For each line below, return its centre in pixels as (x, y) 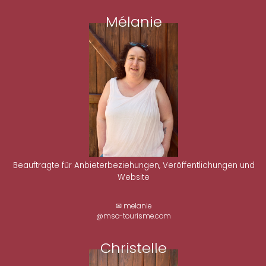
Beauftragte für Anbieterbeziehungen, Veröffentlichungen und (134, 165)
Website (134, 177)
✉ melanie (134, 206)
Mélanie (134, 21)
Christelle (134, 248)
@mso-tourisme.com (134, 216)
